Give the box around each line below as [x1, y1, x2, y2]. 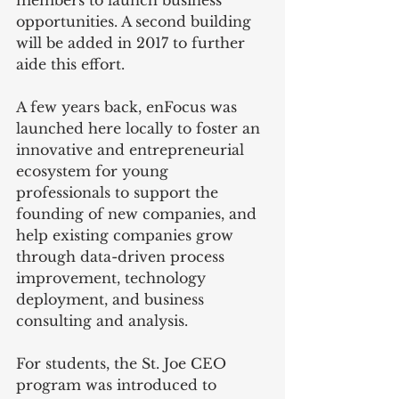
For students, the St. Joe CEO [16, 354, 231, 372]
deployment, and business [16, 289, 208, 308]
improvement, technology [16, 268, 210, 287]
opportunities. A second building [16, 12, 256, 30]
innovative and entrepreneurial [16, 140, 248, 159]
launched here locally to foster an [16, 118, 265, 137]
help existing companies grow [16, 225, 238, 244]
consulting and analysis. [16, 311, 192, 330]
